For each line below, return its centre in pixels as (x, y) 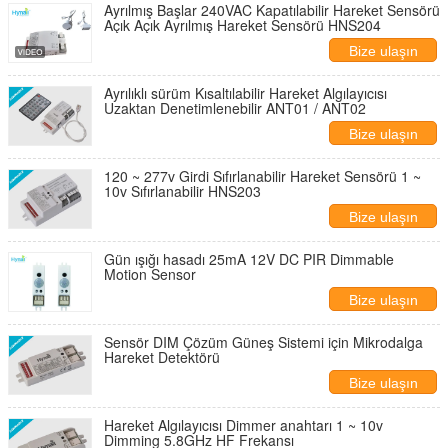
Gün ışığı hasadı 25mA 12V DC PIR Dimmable (249, 259)
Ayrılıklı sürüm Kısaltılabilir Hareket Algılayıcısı (245, 93)
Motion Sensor (150, 274)
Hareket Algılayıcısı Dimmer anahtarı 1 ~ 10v (243, 425)
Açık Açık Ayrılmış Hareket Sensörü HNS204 (242, 25)
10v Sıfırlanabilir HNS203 (182, 191)
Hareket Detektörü (162, 357)
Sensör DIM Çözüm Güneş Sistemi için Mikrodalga (263, 342)
